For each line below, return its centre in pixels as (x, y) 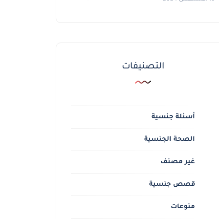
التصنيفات (143, 67)
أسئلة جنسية (173, 117)
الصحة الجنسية (170, 140)
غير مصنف (178, 162)
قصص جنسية (172, 185)
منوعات (183, 207)
